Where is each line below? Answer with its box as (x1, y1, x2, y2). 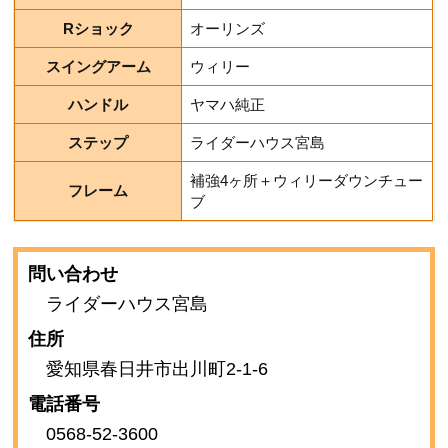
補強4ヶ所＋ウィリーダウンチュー (190, 172, 424, 190)
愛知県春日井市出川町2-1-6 (46, 359, 269, 380)
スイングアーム (45, 58, 151, 76)
